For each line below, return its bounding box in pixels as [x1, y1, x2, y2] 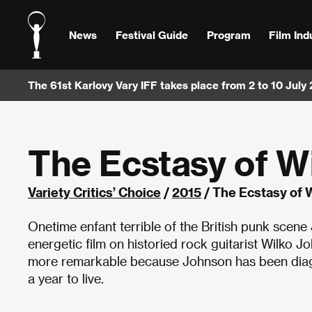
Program [206, 28, 251, 41]
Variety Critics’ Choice [28, 185, 161, 199]
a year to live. [28, 271, 104, 286]
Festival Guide [115, 28, 188, 41]
